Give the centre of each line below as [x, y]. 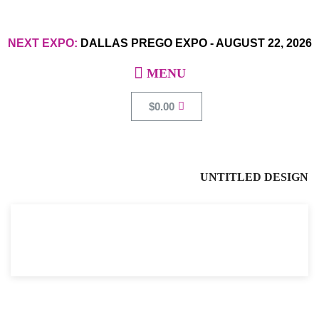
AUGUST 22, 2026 [262, 43]
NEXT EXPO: [42, 43]
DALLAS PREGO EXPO [143, 43]
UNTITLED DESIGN [254, 177]
